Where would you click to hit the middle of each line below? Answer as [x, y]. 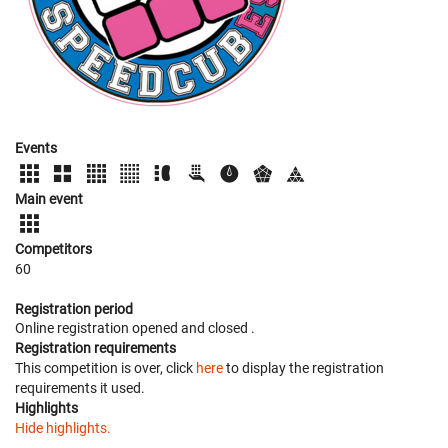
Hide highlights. [63, 427]
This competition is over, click [105, 367]
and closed [216, 327]
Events [36, 148]
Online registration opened [98, 327]
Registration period [74, 308]
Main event [49, 198]
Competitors [53, 248]
